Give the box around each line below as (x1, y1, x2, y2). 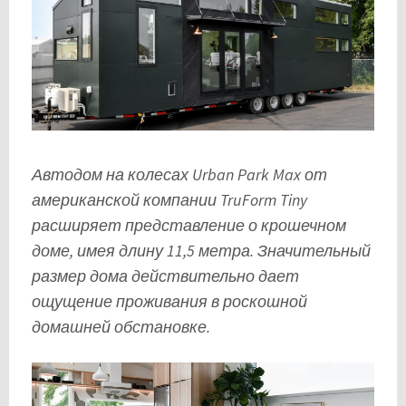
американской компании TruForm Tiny (32, 189, 307, 211)
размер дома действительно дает (32, 266, 299, 287)
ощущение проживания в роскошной (32, 291, 307, 313)
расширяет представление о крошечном (32, 215, 346, 237)
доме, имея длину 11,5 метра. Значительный (32, 240, 371, 262)
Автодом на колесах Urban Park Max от (32, 164, 327, 186)
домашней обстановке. (32, 316, 210, 338)
